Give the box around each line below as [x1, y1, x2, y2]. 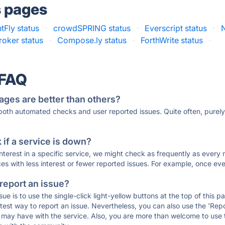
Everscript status [145, 23, 207, 33]
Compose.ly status [57, 35, 127, 45]
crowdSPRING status [53, 23, 131, 33]
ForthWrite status [141, 35, 203, 45]
